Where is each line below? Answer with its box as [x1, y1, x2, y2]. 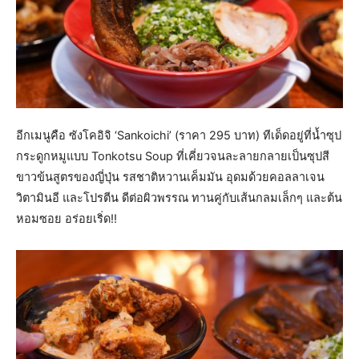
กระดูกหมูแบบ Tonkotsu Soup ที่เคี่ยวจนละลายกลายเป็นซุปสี [16, 148, 329, 163]
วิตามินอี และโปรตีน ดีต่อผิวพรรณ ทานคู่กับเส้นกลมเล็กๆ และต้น [16, 190, 342, 205]
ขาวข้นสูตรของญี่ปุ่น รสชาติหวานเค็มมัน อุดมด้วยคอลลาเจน [16, 169, 325, 184]
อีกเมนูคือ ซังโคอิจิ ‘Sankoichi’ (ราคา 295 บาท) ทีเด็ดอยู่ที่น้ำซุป [16, 127, 341, 143]
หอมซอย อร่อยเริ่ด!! [16, 211, 117, 226]
